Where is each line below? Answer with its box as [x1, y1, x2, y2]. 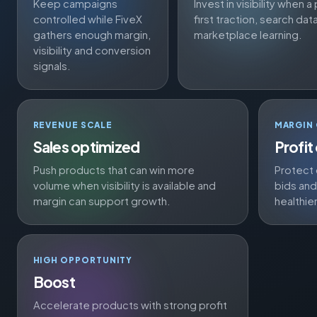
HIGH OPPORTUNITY [33, 254, 133, 265]
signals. [33, 59, 71, 73]
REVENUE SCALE [33, 119, 113, 130]
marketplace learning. [193, 28, 302, 42]
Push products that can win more [33, 163, 195, 177]
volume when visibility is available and [33, 179, 216, 192]
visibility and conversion [33, 44, 151, 57]
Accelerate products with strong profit [33, 299, 227, 312]
